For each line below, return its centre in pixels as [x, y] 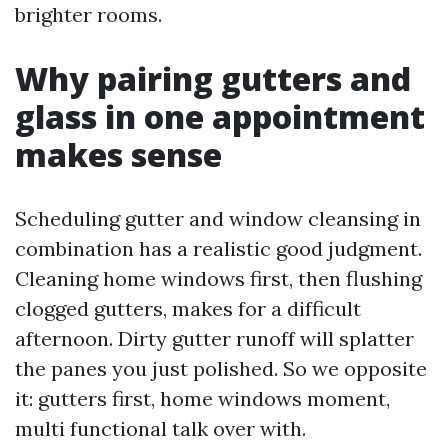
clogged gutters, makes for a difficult [188, 308]
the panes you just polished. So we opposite [221, 368]
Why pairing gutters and [213, 78]
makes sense [118, 154]
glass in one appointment [220, 116]
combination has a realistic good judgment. [218, 248]
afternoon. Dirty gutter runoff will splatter [214, 338]
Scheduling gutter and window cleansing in [218, 218]
